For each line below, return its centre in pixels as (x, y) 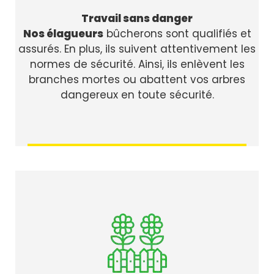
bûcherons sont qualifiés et (177, 34)
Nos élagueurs (63, 34)
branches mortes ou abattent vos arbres (137, 80)
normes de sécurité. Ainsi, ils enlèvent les (137, 65)
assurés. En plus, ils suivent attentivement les (137, 49)
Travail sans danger (137, 19)
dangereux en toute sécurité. (137, 95)
